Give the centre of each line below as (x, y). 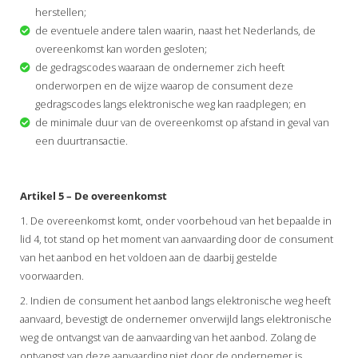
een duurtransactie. (81, 140)
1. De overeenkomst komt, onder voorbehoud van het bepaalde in (176, 220)
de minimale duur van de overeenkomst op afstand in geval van (182, 122)
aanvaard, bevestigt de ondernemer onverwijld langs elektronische (176, 318)
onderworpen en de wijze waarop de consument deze (164, 85)
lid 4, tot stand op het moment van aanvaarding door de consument (177, 239)
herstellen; (60, 12)
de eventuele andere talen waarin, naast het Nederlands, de (175, 30)
